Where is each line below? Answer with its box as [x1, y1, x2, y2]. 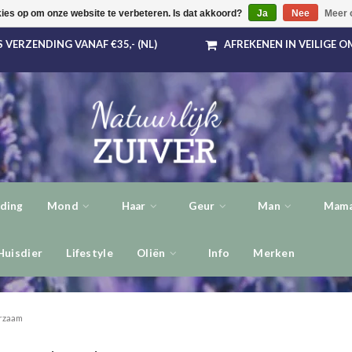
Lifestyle [66, 247, 113, 259]
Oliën [136, 247, 168, 259]
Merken [253, 247, 295, 259]
